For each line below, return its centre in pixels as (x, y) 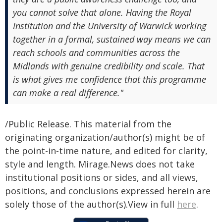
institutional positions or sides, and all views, (102, 177)
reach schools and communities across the (96, 53)
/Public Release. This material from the (88, 124)
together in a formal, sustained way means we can (112, 39)
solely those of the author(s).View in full (91, 204)
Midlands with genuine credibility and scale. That (109, 66)
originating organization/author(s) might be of (105, 137)
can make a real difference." (68, 93)
